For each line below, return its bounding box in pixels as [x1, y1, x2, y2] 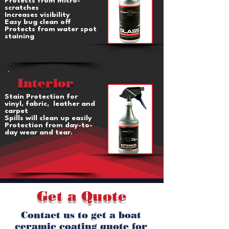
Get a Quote [37, 188, 127, 204]
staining [5, 33, 34, 40]
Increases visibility [5, 11, 70, 18]
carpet [5, 107, 28, 114]
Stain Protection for [5, 93, 78, 100]
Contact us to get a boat [20, 210, 141, 221]
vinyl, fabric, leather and [5, 100, 95, 107]
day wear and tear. [5, 129, 73, 136]
